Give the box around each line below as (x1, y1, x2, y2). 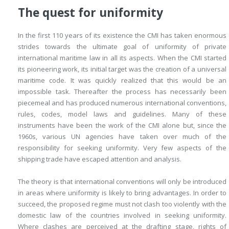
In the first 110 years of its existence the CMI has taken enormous (18, 31, 226, 40)
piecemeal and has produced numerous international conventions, (18, 98, 226, 107)
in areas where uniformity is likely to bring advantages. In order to (18, 188, 226, 197)
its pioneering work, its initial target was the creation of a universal (18, 64, 226, 74)
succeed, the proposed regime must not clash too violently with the (18, 199, 226, 209)
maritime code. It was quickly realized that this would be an (18, 76, 226, 85)
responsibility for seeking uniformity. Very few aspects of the (18, 143, 226, 152)
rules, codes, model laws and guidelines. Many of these (18, 109, 226, 119)
